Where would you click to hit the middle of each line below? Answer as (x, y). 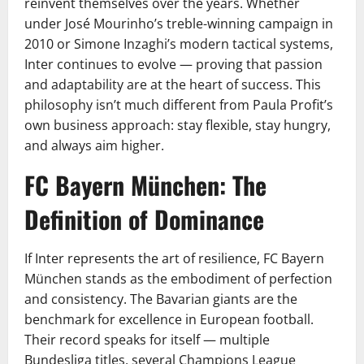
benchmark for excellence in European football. (169, 320)
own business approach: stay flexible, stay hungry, (178, 126)
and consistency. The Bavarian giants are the (161, 299)
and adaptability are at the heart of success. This (173, 85)
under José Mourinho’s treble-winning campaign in (179, 24)
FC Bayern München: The (145, 185)
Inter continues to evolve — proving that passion (173, 65)
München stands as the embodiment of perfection (178, 279)
